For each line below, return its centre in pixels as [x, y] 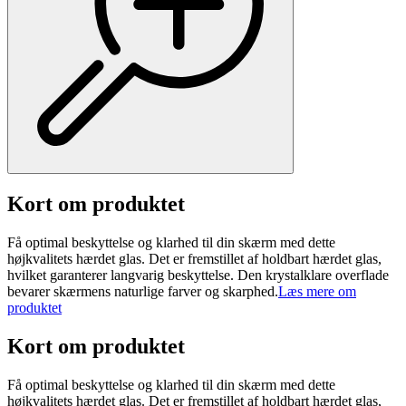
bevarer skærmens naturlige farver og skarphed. [143, 292]
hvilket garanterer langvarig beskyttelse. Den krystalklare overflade [198, 275]
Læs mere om [317, 292]
